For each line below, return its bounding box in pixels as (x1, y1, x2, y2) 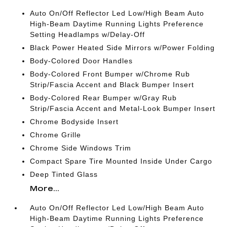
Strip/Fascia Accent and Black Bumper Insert (30, 81, 195, 89)
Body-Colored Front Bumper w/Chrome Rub (30, 70, 191, 78)
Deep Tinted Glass (30, 170, 98, 178)
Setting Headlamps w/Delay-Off (30, 30, 145, 39)
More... (30, 184, 60, 193)
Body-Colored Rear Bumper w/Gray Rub (30, 94, 177, 102)
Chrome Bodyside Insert (30, 118, 119, 126)
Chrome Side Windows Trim (30, 144, 132, 152)
